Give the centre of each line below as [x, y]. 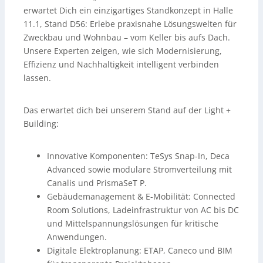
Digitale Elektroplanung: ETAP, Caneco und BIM [140, 251]
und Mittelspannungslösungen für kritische [133, 224]
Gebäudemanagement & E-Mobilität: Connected [141, 197]
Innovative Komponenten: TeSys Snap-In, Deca [138, 156]
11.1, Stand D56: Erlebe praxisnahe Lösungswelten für [130, 24]
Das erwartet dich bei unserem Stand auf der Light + [127, 110]
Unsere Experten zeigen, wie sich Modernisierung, [123, 51]
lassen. [37, 78]
